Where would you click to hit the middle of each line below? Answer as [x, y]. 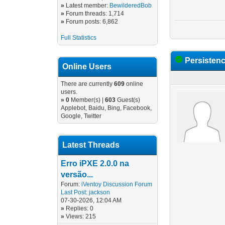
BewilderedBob [131, 6]
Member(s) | [87, 100]
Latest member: [88, 6]
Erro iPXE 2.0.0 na [95, 163]
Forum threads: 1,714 [95, 14]
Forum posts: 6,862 [92, 22]
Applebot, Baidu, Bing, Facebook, [106, 108]
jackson [100, 192]
